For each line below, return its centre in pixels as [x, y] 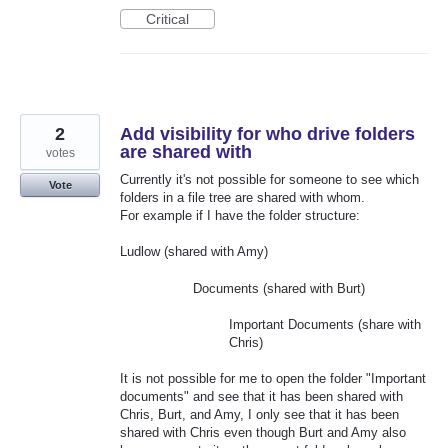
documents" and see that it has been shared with [261, 396]
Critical [167, 19]
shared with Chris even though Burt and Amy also [263, 432]
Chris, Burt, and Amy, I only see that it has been [259, 414]
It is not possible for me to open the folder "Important [273, 378]
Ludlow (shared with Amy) [194, 252]
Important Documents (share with [325, 324]
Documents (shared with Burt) [278, 288]
